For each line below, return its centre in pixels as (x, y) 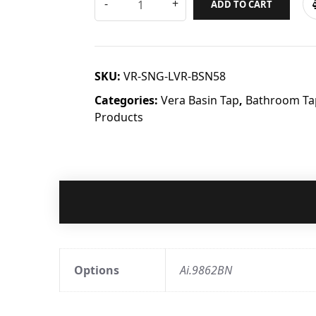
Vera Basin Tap (200, 101)
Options (97, 271)
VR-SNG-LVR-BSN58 (175, 77)
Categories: (128, 101)
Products (119, 117)
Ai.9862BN (206, 271)
